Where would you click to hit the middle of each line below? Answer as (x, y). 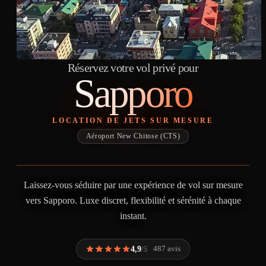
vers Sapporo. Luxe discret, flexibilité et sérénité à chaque (133, 200)
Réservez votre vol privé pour (133, 68)
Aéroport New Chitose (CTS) (133, 136)
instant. (133, 216)
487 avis (167, 249)
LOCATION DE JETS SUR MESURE (133, 121)
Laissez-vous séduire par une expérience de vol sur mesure (133, 185)
